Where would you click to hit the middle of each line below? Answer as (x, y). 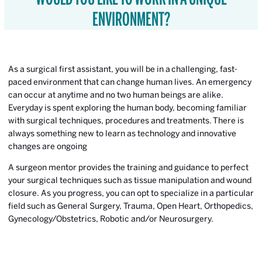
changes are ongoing (48, 146)
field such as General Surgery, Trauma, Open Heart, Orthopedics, (131, 206)
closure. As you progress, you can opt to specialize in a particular (131, 193)
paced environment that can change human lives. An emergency (130, 82)
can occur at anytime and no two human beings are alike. (116, 95)
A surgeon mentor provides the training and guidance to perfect (128, 167)
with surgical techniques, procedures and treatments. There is (126, 120)
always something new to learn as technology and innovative (122, 133)
